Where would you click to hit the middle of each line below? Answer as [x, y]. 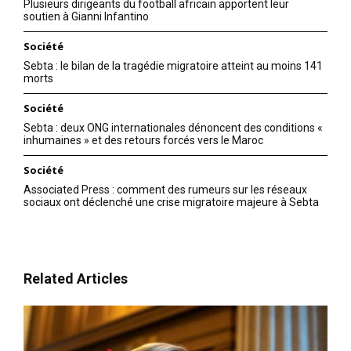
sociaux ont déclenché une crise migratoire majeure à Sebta [171, 203]
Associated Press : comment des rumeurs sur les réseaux [165, 190]
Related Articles [76, 279]
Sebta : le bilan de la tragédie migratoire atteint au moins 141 [173, 66]
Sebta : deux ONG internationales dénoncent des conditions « [173, 128]
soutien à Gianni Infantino [86, 17]
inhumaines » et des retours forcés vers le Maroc [143, 141]
